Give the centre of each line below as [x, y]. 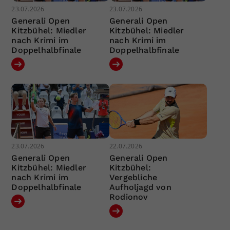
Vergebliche [133, 178]
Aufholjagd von [140, 187]
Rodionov [129, 197]
